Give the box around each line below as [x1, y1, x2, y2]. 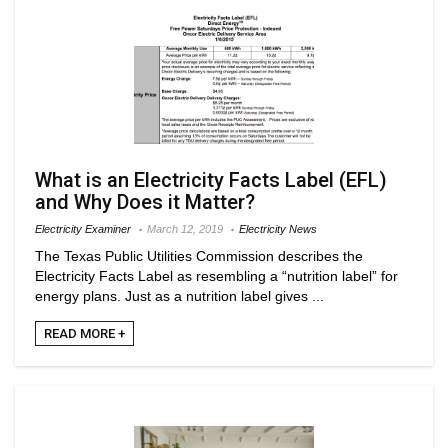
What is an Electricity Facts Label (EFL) [35, 167, 387, 192]
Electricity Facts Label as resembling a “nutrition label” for [35, 267, 398, 284]
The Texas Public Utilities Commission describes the [35, 247, 363, 264]
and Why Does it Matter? [35, 189, 255, 214]
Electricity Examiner [35, 222, 131, 235]
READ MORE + [44, 325, 125, 341]
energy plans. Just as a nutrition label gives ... [35, 287, 324, 304]
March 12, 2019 [147, 222, 223, 235]
